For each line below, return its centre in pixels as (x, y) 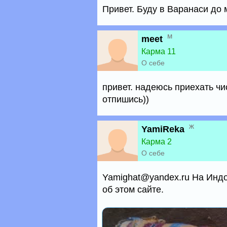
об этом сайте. (133, 190)
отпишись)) (126, 99)
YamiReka (163, 129)
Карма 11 (159, 51)
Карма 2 (157, 142)
